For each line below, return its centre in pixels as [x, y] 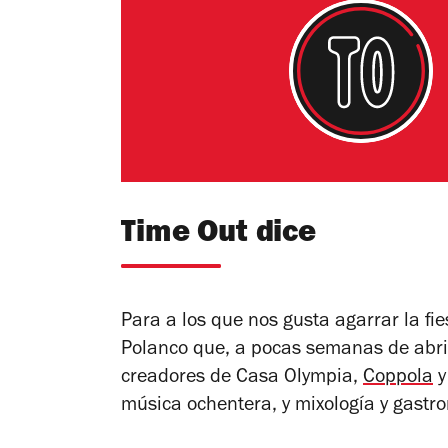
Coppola [398, 379]
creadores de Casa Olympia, [242, 379]
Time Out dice [218, 236]
